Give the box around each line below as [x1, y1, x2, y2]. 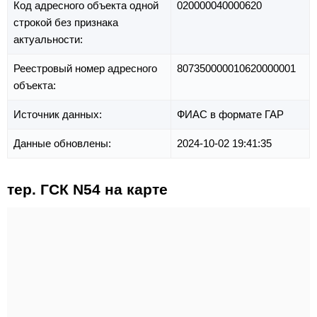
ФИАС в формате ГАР [177, 108, 284, 120]
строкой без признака [13, 16, 118, 28]
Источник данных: [13, 108, 105, 120]
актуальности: [13, 33, 86, 45]
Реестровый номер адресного [13, 62, 157, 74]
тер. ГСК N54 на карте [7, 180, 168, 197]
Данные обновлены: [13, 137, 114, 149]
